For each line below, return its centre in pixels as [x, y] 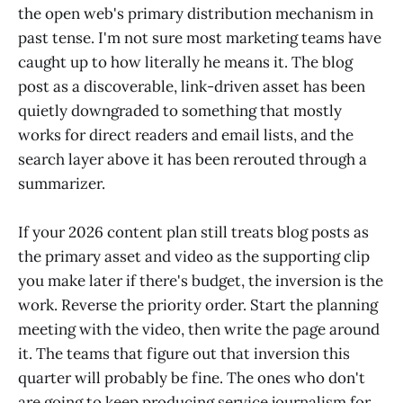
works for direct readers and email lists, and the [186, 135]
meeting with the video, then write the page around [199, 330]
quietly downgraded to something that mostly [180, 111]
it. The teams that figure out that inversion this [184, 354]
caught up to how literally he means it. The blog [185, 63]
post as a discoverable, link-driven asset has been [192, 87]
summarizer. [62, 184]
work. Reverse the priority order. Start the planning [198, 305]
